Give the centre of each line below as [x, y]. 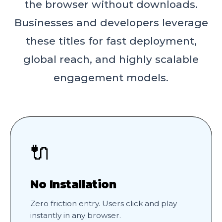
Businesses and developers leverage [111, 23]
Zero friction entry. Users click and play [104, 204]
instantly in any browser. [76, 216]
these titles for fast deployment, [111, 41]
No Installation [73, 185]
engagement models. [111, 78]
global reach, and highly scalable [111, 59]
